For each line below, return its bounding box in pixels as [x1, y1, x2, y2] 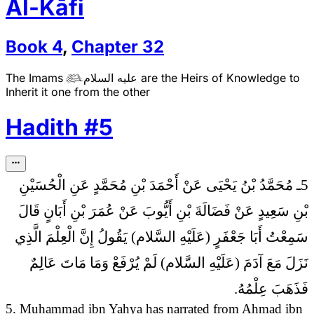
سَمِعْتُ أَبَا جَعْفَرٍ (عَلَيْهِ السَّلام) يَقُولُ [94, 228, 308, 245]
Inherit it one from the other [6, 84, 150, 99]
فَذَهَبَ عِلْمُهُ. [234, 280, 308, 296]
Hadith [6, 114, 78, 142]
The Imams [6, 70, 67, 85]
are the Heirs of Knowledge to [137, 70, 301, 85]
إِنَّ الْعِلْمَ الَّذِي [15, 228, 94, 245]
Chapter [71, 36, 138, 57]
